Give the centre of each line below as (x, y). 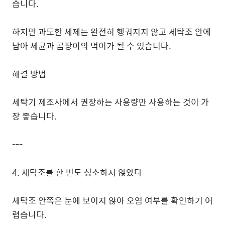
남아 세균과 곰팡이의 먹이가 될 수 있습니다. (92, 46)
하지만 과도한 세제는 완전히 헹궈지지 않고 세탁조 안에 (111, 32)
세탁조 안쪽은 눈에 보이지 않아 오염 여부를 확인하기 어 (113, 200)
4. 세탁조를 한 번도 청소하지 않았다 (77, 172)
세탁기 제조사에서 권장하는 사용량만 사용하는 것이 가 (110, 102)
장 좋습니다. (34, 116)
